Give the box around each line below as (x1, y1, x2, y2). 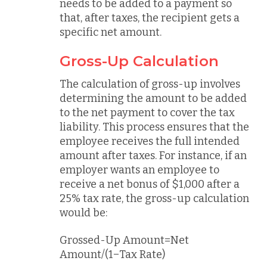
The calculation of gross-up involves (60, 77, 240, 91)
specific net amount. (60, 26, 162, 39)
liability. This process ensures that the (60, 120, 249, 133)
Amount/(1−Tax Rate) (60, 248, 167, 261)
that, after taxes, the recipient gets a (60, 11, 240, 24)
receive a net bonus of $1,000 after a (60, 177, 240, 191)
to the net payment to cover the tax (60, 105, 235, 119)
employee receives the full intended (60, 134, 240, 148)
